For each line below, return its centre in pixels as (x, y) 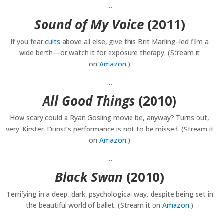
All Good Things (89, 101)
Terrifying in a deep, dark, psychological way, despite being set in (109, 194)
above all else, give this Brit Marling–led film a (134, 42)
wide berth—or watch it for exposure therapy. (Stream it (109, 53)
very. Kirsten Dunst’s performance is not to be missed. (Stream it (109, 129)
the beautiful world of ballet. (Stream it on (94, 205)
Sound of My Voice (89, 25)
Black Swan (89, 177)
